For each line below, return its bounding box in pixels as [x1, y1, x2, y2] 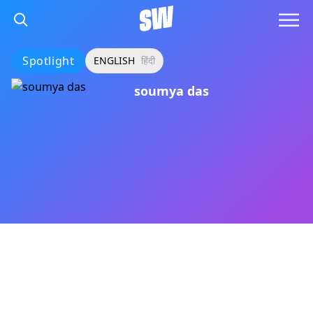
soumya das [134, 82, 209, 99]
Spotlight [22, 53, 75, 68]
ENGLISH [94, 54, 136, 67]
